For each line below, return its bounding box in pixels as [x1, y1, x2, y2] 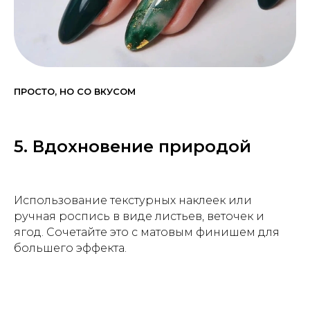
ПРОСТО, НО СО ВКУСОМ [14, 86, 136, 98]
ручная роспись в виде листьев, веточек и [14, 210, 264, 224]
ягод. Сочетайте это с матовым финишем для [14, 226, 280, 239]
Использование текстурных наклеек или [14, 194, 252, 208]
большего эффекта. [14, 241, 127, 255]
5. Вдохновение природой [14, 136, 251, 157]
